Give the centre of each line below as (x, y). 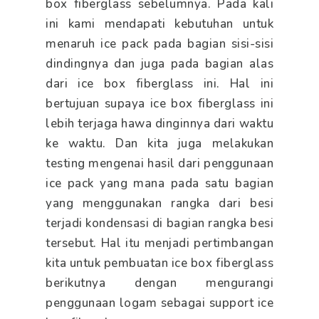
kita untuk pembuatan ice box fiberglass (159, 263)
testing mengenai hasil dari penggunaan (159, 163)
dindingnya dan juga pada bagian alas (159, 63)
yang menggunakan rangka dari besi (159, 203)
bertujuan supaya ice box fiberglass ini (159, 103)
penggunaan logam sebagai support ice (159, 303)
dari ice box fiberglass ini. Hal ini (159, 83)
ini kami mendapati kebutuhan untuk (159, 23)
